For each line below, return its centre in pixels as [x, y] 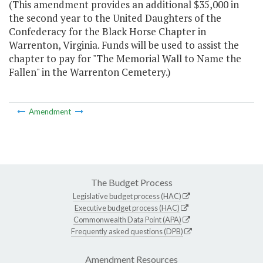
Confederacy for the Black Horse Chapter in [107, 32]
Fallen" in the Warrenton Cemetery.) [90, 72]
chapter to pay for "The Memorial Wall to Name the [125, 59]
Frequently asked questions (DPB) [127, 231]
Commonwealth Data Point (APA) [127, 219]
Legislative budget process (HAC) [127, 196]
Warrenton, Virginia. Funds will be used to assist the [124, 45]
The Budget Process [131, 182]
